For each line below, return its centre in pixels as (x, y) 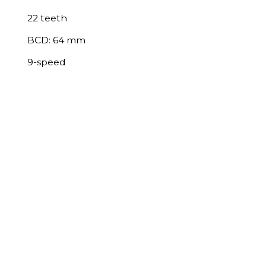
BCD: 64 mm (56, 40)
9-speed (47, 62)
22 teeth (47, 18)
